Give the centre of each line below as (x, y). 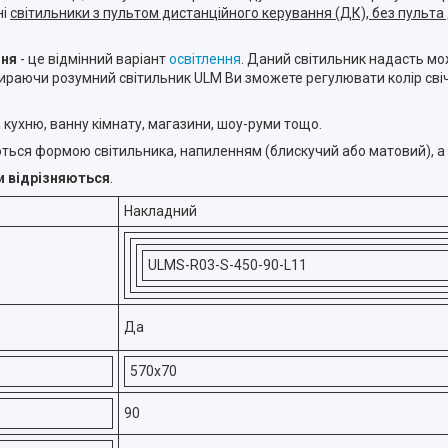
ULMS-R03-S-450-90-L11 (227, 265)
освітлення (205, 59)
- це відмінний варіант (93, 59)
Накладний (160, 211)
